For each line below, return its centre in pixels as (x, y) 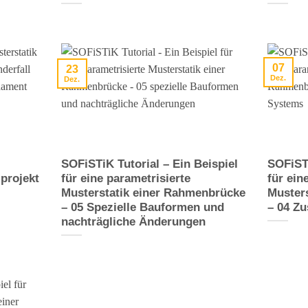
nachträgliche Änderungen (133, 221)
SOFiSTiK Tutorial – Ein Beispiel (149, 164)
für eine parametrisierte (125, 178)
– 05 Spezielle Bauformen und (142, 207)
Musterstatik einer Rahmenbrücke (153, 192)
